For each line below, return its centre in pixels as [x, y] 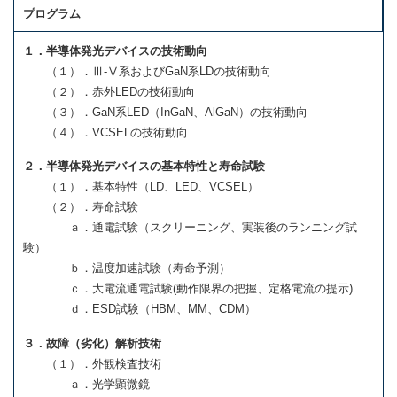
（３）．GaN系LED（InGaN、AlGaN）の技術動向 [165, 112]
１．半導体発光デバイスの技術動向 [115, 51]
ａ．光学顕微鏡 [86, 384]
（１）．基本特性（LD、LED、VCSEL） [141, 187]
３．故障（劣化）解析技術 [92, 343]
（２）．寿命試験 [81, 207]
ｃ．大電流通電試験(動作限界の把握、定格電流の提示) [188, 289]
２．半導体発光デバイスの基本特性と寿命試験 [144, 167]
